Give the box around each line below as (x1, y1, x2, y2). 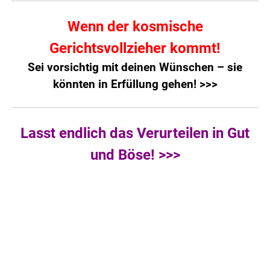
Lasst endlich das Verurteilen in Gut (20, 124, 250, 142)
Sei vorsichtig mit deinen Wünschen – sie (28, 60, 242, 74)
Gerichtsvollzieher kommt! (49, 39, 221, 57)
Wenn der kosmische (67, 17, 203, 35)
